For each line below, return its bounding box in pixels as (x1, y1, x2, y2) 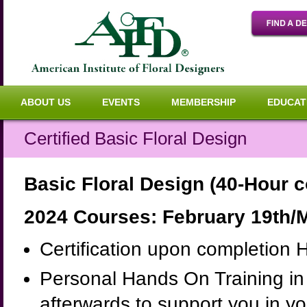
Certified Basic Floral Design (24, 128, 247, 149)
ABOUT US (21, 97, 71, 108)
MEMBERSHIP (171, 97, 236, 108)
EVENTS (102, 97, 140, 108)
